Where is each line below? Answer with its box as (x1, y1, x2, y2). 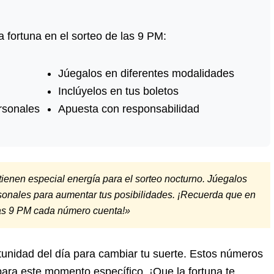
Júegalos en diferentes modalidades (58, 67, 234, 80)
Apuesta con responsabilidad (58, 102, 199, 115)
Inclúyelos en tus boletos (58, 84, 179, 97)
